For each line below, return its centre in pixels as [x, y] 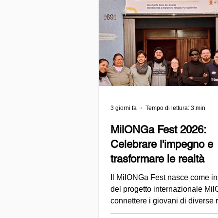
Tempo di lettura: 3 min [175, 108]
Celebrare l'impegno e [162, 144]
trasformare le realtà [157, 159]
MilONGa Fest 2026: [158, 129]
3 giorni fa [124, 108]
